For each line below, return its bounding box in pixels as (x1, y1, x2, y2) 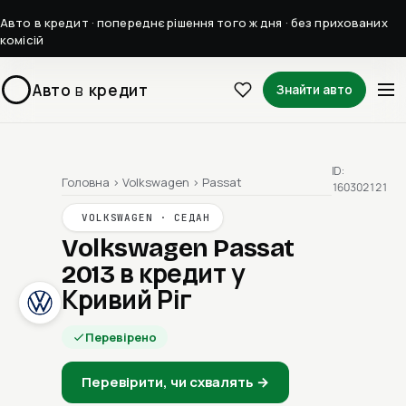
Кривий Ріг (62, 285, 192, 316)
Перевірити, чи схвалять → (82, 372, 269, 391)
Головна (62, 174, 110, 190)
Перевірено (85, 328, 157, 345)
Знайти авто (275, 82, 353, 98)
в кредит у (119, 259, 246, 290)
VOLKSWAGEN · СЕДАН (82, 211, 210, 224)
